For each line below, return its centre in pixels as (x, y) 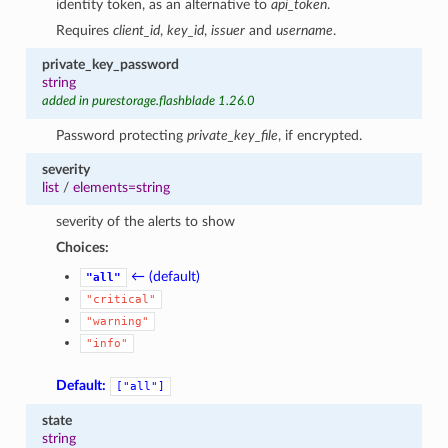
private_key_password (110, 64)
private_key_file (233, 135)
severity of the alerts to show (146, 221)
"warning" (118, 321)
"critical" (121, 299)
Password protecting (122, 135)
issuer (228, 30)
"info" (107, 343)
